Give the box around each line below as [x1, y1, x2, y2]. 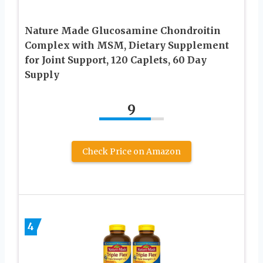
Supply [25, 69, 59, 81]
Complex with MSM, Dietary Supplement [25, 39, 229, 52]
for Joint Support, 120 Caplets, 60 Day [25, 54, 207, 66]
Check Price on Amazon [82, 146, 181, 157]
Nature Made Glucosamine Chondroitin [25, 25, 221, 37]
